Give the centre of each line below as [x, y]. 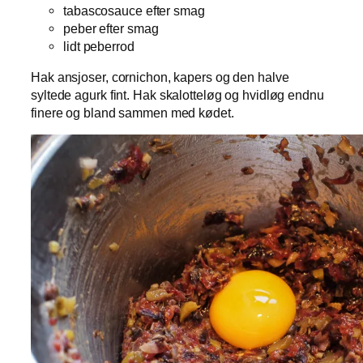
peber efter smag [111, 28]
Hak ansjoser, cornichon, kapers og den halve [160, 77]
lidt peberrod [99, 46]
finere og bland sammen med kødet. [132, 112]
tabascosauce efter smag [134, 10]
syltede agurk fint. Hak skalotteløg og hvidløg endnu [177, 94]
